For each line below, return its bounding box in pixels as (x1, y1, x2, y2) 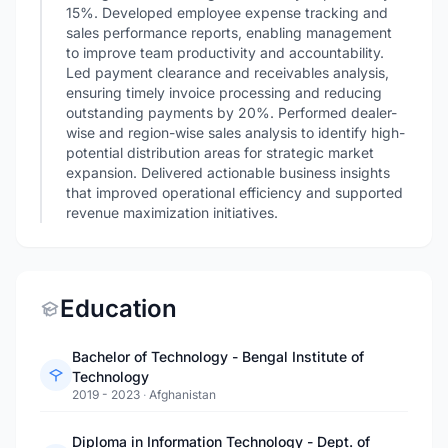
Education (60, 294, 177, 323)
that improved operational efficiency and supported (66, 184, 403, 201)
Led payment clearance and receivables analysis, (66, 64, 389, 81)
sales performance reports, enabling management (66, 24, 392, 41)
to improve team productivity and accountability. (66, 44, 384, 61)
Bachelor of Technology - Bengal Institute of (72, 348, 364, 365)
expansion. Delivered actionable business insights (66, 164, 390, 181)
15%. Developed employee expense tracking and (66, 4, 388, 21)
